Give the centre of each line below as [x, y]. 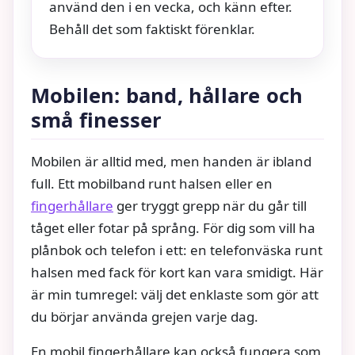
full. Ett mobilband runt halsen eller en [152, 183]
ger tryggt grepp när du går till [210, 205]
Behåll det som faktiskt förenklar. [152, 29]
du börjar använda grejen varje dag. [145, 316]
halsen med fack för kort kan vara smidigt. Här [177, 272]
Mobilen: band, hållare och [167, 95]
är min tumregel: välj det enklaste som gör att [175, 294]
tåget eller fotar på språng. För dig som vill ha [173, 227]
